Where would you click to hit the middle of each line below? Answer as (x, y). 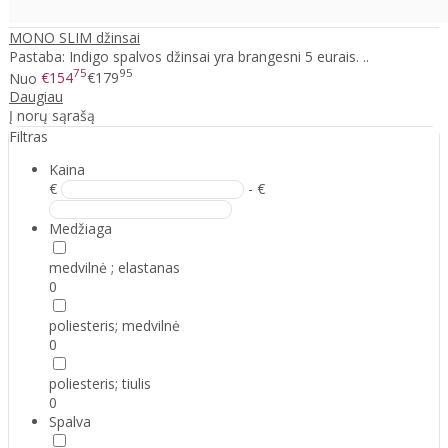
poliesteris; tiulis (100, 384)
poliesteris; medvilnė (114, 326)
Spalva (70, 422)
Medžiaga (80, 229)
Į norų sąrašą (52, 116)
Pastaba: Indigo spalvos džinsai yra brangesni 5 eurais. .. (189, 56)
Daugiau (36, 97)
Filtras (28, 137)
